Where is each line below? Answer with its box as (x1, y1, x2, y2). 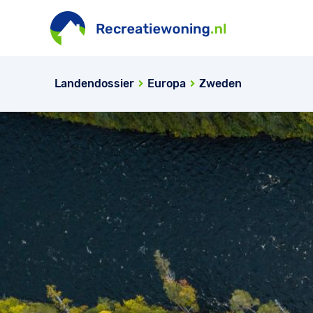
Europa (147, 77, 186, 90)
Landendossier (54, 77, 134, 90)
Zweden (199, 77, 242, 90)
